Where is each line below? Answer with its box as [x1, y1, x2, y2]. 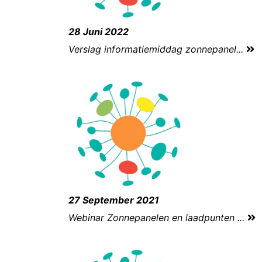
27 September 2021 [68, 194, 159, 206]
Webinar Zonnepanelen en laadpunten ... [68, 212, 247, 224]
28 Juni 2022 [68, 26, 129, 38]
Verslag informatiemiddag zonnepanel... [68, 43, 246, 56]
